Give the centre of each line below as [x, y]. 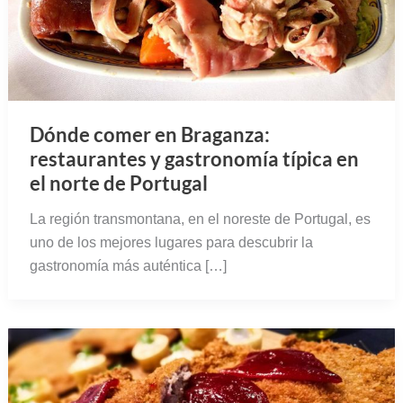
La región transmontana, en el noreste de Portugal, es [200, 219]
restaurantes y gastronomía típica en [194, 159]
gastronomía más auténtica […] [128, 266]
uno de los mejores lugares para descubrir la [171, 243]
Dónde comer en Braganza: [149, 135]
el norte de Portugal [118, 184]
